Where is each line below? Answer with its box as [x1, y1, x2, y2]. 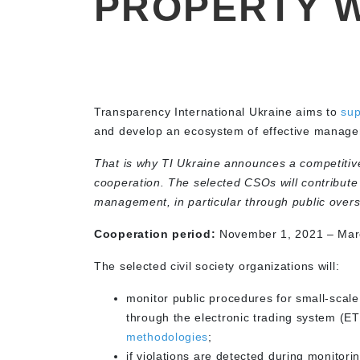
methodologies [126, 330, 209, 343]
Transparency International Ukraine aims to [94, 105, 342, 118]
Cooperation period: [94, 227, 216, 240]
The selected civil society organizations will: [94, 260, 340, 272]
